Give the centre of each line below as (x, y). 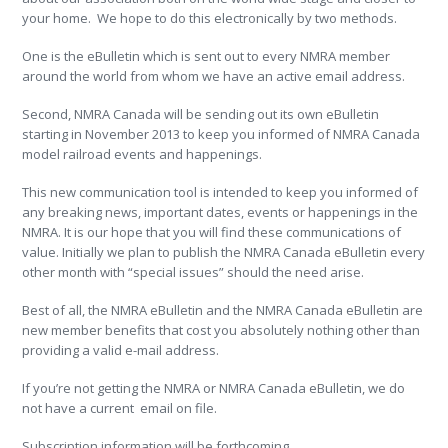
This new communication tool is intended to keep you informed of (220, 192)
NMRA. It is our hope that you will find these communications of (212, 232)
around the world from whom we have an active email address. (214, 76)
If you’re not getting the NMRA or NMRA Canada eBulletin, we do (214, 388)
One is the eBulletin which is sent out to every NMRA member (206, 56)
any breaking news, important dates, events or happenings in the (220, 212)
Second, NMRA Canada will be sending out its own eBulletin (201, 114)
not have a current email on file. (120, 408)
